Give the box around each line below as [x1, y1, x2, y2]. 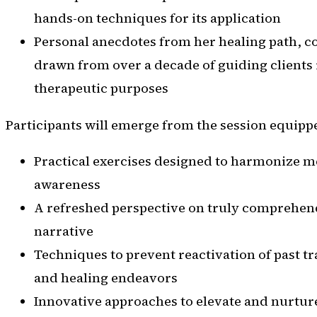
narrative [34, 222, 93, 241]
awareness [34, 175, 100, 194]
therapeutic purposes [34, 79, 168, 98]
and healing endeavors [34, 269, 178, 287]
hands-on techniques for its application [34, 9, 281, 28]
